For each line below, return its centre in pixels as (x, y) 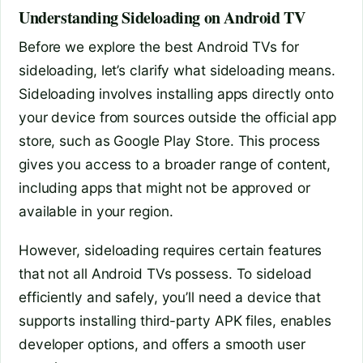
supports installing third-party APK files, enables (175, 321)
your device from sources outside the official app (178, 117)
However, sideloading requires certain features (171, 250)
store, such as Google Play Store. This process (170, 140)
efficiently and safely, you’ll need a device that (170, 297)
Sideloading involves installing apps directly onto (176, 93)
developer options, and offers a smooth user (162, 344)
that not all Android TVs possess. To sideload (165, 274)
